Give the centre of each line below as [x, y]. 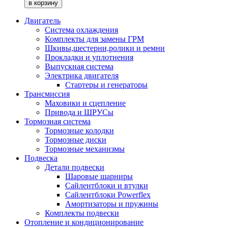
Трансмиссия [47, 94]
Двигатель [42, 21]
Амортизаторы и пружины [112, 204]
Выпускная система [79, 67]
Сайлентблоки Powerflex [108, 195]
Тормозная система [58, 122]
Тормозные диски [76, 140]
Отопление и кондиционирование [84, 222]
